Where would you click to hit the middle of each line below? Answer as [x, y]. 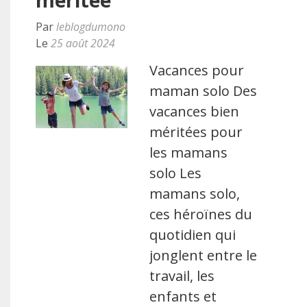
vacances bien [195, 111]
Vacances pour [197, 70]
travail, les [182, 276]
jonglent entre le [204, 255]
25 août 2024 [83, 43]
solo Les [176, 173]
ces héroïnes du [201, 214]
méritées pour [196, 132]
